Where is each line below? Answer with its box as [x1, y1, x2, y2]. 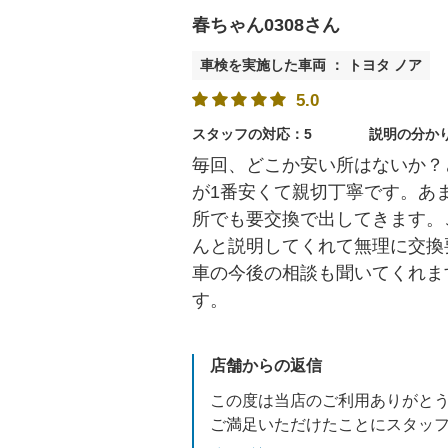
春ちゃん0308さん [192, 15, 340, 36]
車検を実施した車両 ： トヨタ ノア [200, 56, 422, 73]
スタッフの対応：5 [192, 125, 312, 142]
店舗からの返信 [210, 357, 322, 375]
